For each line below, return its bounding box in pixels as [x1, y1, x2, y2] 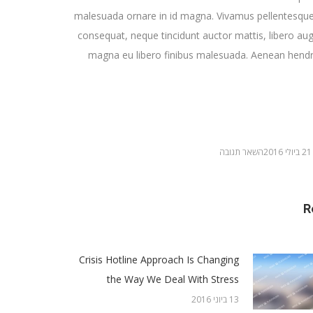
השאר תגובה [219, 145, 263, 158]
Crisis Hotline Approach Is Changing [79, 252, 239, 266]
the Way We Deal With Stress [107, 272, 239, 286]
